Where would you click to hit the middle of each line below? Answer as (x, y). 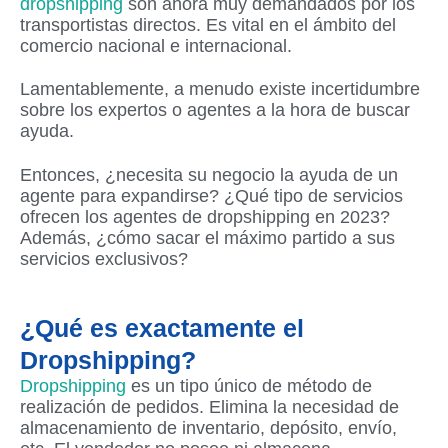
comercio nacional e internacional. (156, 45)
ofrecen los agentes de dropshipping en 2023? (205, 216)
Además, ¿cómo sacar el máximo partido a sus (207, 237)
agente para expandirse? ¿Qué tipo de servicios (211, 195)
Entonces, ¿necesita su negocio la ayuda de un (209, 174)
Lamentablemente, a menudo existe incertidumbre (220, 89)
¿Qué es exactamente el (162, 328)
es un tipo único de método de (249, 386)
